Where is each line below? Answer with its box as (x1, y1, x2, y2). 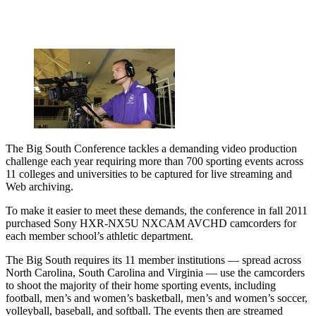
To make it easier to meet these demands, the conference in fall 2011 (6, 204, 308, 217)
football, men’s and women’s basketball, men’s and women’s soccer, (6, 291, 308, 304)
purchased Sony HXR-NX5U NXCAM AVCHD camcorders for (6, 217, 296, 229)
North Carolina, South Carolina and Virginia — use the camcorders (6, 266, 305, 279)
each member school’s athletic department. (6, 229, 193, 242)
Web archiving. (6, 180, 73, 193)
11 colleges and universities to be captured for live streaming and (6, 167, 292, 180)
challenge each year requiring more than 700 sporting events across (6, 154, 303, 167)
